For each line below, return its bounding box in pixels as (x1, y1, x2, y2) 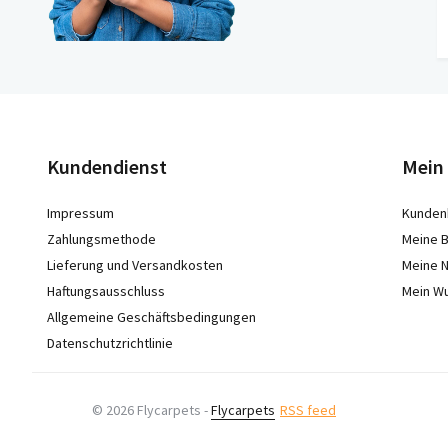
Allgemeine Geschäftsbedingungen (47, 308, 256, 326)
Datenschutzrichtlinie (47, 334, 173, 352)
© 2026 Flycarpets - (92, 400, 211, 419)
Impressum (47, 204, 114, 222)
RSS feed (280, 400, 336, 419)
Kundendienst (47, 154, 167, 179)
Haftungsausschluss (47, 282, 165, 300)
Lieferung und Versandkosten (47, 256, 223, 274)
